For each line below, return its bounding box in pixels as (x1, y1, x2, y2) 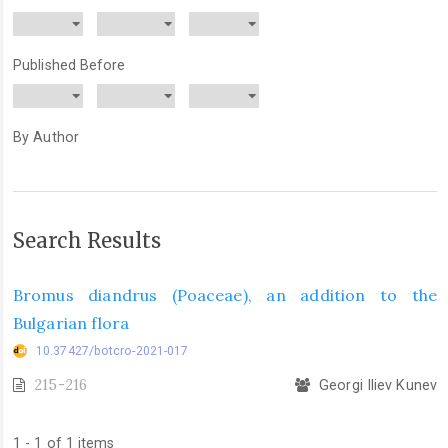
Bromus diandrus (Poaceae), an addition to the (13, 284, 437, 305)
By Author (13, 129, 79, 146)
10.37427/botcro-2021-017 (36, 343, 189, 358)
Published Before (13, 57, 126, 74)
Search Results (13, 228, 162, 254)
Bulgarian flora (13, 312, 130, 333)
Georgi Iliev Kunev (315, 376, 437, 393)
